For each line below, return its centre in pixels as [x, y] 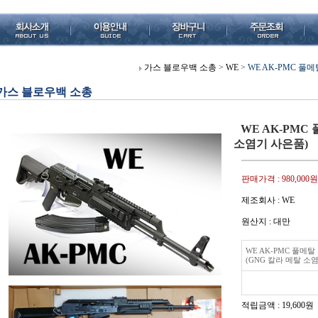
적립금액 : [262, 305]
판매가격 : [262, 179]
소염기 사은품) [271, 144]
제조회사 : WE [268, 200]
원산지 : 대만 [266, 221]
